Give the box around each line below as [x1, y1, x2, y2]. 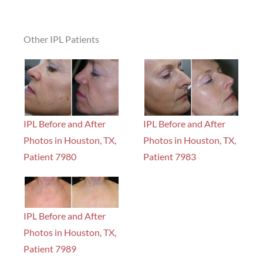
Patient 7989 [23, 242, 76, 254]
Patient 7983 [143, 150, 196, 162]
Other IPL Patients [23, 33, 99, 45]
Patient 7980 [23, 150, 76, 162]
